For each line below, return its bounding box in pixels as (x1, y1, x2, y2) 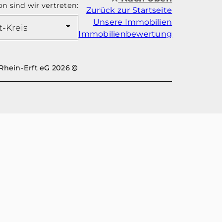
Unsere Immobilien (93, 17, 172, 27)
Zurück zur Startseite (86, 5, 172, 15)
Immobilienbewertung (78, 29, 172, 39)
